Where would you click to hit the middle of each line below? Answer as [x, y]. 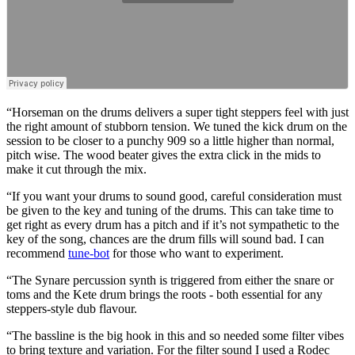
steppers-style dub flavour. [72, 308]
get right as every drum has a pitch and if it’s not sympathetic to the [173, 224]
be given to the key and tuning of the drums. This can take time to [170, 210]
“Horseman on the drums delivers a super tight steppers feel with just [177, 112]
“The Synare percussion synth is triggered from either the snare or [170, 280]
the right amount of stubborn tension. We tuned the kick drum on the [177, 126]
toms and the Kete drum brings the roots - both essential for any [164, 294]
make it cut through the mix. [76, 169]
